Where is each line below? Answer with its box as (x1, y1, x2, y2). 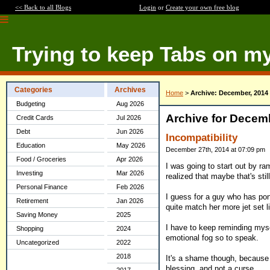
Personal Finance (16, 183, 67, 190)
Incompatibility (166, 132, 237, 143)
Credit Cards (16, 114, 54, 121)
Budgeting (16, 100, 45, 107)
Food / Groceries (16, 155, 66, 163)
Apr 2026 (116, 155, 143, 163)
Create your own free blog (166, 4, 239, 11)
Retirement (16, 197, 48, 204)
